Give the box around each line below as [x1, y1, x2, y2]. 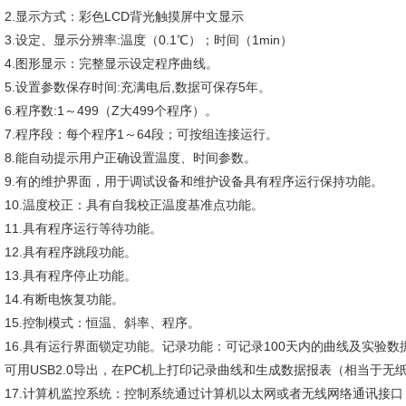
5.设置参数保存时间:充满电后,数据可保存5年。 [5, 80, 271, 94]
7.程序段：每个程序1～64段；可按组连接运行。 [5, 127, 278, 141]
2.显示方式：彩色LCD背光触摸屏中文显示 [5, 9, 244, 24]
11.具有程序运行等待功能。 [5, 221, 162, 236]
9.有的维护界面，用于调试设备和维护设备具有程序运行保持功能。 [5, 174, 383, 188]
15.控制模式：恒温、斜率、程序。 [5, 315, 200, 330]
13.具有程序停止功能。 [5, 268, 137, 283]
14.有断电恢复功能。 [5, 292, 124, 306]
